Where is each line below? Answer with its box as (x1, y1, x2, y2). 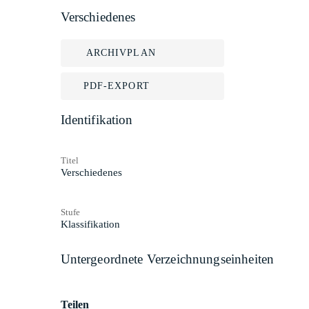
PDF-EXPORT (83, 81, 150, 91)
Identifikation (60, 112, 133, 127)
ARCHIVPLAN (86, 48, 156, 58)
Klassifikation (60, 218, 120, 230)
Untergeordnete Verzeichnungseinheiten (60, 251, 275, 266)
